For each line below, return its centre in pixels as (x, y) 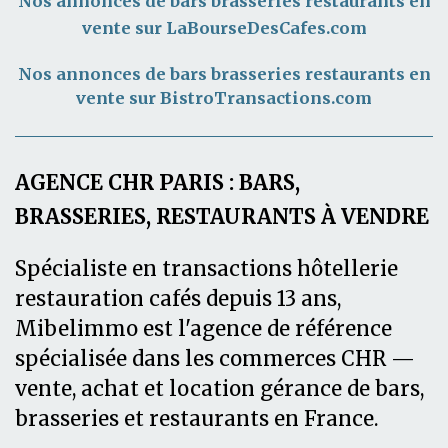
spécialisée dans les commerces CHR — (215, 358)
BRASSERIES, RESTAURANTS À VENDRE (222, 216)
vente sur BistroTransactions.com (224, 98)
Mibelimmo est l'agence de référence (203, 328)
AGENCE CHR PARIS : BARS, (157, 182)
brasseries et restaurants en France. (199, 418)
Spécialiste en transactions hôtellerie (206, 268)
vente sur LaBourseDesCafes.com (224, 28)
